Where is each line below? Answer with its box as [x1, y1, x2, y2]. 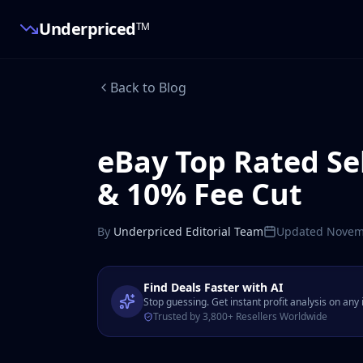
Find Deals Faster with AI [143, 280, 283, 295]
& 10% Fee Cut [97, 174, 302, 214]
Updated [276, 224, 327, 239]
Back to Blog [110, 79, 186, 96]
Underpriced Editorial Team [113, 224, 263, 239]
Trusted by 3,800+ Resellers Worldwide [153, 310, 327, 323]
